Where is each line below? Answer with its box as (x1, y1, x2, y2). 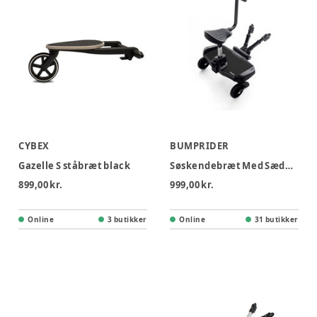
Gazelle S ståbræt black (18, 159, 131, 172)
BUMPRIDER (170, 139, 229, 152)
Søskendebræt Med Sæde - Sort (284, 159, 293, 172)
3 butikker (108, 214, 147, 224)
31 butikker (254, 214, 299, 224)
